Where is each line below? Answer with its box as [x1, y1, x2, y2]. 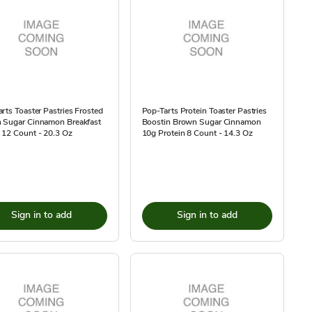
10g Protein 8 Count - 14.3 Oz [141, 127, 253, 139]
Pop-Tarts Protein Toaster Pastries [141, 105, 267, 116]
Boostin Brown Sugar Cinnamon [141, 116, 261, 127]
